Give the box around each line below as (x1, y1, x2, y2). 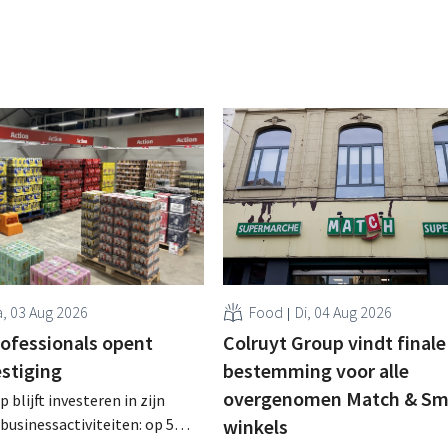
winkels (222, 413, 288, 439)
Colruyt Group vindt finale (222, 329, 446, 355)
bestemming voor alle (222, 357, 409, 383)
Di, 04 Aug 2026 (294, 301, 392, 322)
